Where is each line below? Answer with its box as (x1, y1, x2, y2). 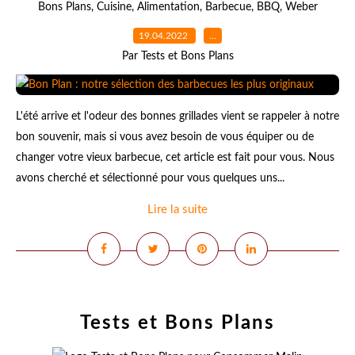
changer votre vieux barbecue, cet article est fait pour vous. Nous (16, 152, 334, 163)
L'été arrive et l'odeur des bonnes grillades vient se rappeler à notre (16, 111, 339, 122)
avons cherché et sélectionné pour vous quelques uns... (16, 173, 284, 184)
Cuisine (96, 2, 132, 13)
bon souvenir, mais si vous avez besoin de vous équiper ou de (16, 132, 314, 143)
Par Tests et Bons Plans (121, 51, 234, 62)
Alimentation (136, 2, 200, 13)
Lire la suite (147, 204, 208, 216)
